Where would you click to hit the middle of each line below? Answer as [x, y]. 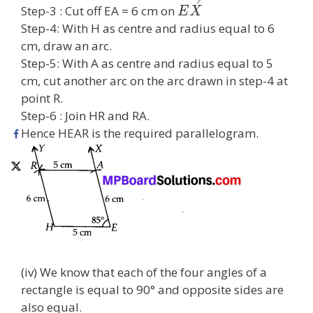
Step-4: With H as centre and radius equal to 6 [148, 28]
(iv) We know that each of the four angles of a [144, 272]
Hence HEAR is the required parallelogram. [140, 133]
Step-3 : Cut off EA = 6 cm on [99, 10]
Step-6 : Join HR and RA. [85, 115]
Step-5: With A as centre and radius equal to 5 [147, 63]
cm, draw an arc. [66, 45]
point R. [42, 98]
